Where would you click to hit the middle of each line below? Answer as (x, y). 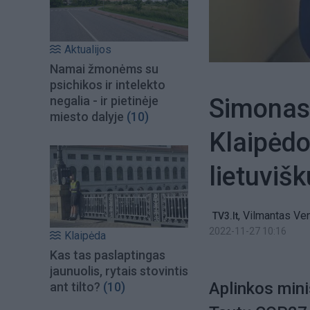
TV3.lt (225, 216)
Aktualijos (88, 50)
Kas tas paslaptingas (108, 255)
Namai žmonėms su (104, 69)
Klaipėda (85, 235)
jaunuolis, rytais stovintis (119, 271)
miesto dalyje (87, 117)
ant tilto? (75, 286)
